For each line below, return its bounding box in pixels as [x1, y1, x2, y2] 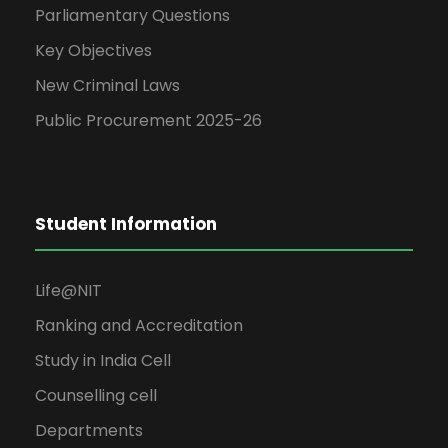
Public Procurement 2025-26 [35, 109, 262, 132]
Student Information [35, 212, 217, 236]
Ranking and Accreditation [35, 314, 243, 337]
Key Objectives [35, 39, 152, 62]
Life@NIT [35, 279, 102, 302]
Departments [35, 419, 143, 442]
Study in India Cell [35, 349, 171, 372]
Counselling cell [35, 384, 157, 407]
